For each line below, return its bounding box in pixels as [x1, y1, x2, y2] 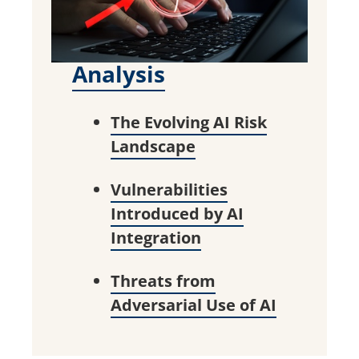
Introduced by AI [110, 203, 244, 225]
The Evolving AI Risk [110, 111, 267, 134]
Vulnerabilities [110, 179, 228, 201]
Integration [110, 227, 201, 249]
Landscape [110, 135, 196, 158]
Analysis [71, 58, 165, 90]
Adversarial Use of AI [110, 294, 276, 317]
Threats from [110, 270, 216, 292]
